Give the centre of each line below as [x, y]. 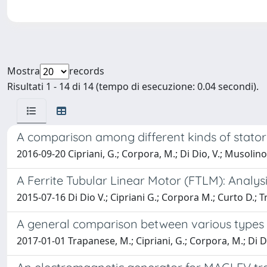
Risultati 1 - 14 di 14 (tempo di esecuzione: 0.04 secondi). [133, 87]
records [87, 71]
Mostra [24, 71]
